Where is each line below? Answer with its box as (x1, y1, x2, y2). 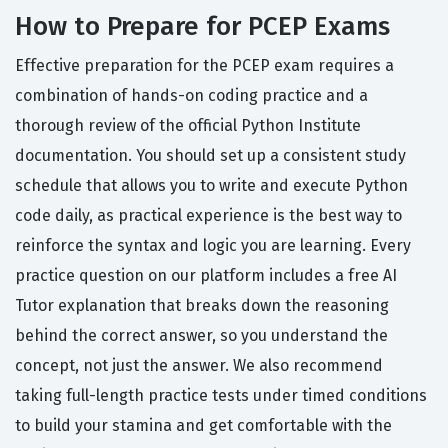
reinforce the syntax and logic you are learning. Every (15, 236, 411, 256)
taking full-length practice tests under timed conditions (15, 386, 427, 406)
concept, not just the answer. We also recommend (15, 356, 383, 376)
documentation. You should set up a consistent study (15, 146, 406, 166)
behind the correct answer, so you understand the (15, 326, 388, 346)
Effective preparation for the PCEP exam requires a (15, 56, 394, 76)
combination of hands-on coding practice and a (15, 86, 368, 106)
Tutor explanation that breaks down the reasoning (15, 296, 389, 316)
